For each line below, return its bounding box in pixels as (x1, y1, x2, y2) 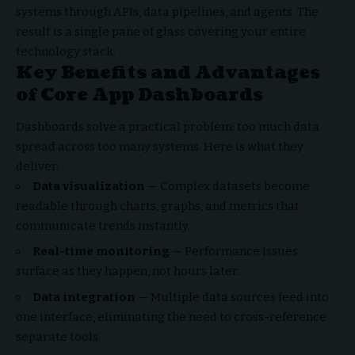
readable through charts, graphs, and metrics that (16, 198, 300, 213)
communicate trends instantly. (16, 218, 190, 233)
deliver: (16, 158, 59, 174)
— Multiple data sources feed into (136, 289, 329, 304)
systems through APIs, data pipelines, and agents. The (16, 5, 319, 20)
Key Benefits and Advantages (16, 60, 320, 86)
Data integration (32, 289, 136, 304)
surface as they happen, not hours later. (16, 264, 239, 279)
